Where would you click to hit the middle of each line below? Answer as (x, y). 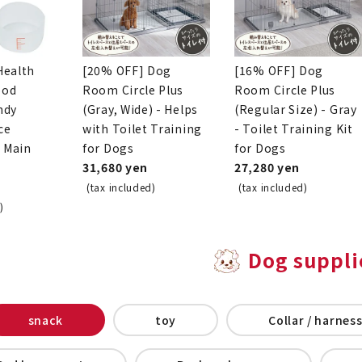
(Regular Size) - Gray (296, 109)
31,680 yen (115, 167)
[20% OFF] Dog (127, 70)
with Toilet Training (142, 128)
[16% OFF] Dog (279, 70)
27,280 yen (267, 167)
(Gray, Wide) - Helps (140, 109)
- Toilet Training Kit (294, 128)
